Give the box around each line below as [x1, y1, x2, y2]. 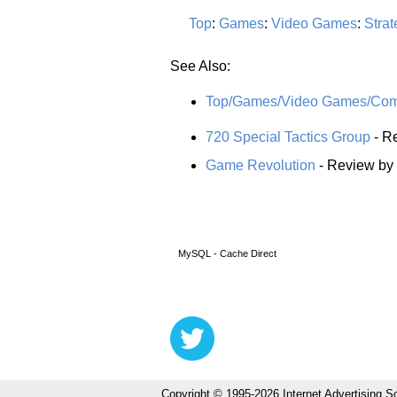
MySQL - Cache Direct [170, 248, 276, 260]
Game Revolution [206, 157, 315, 173]
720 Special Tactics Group [206, 128, 370, 144]
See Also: [170, 58, 230, 74]
